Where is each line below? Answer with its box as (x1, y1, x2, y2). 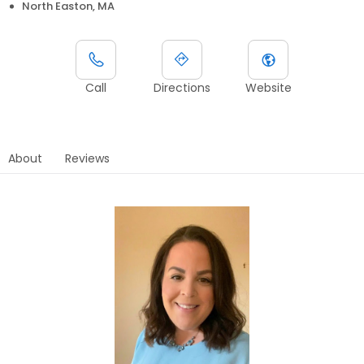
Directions (154, 79, 210, 96)
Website (245, 79, 292, 96)
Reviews (65, 149, 110, 167)
